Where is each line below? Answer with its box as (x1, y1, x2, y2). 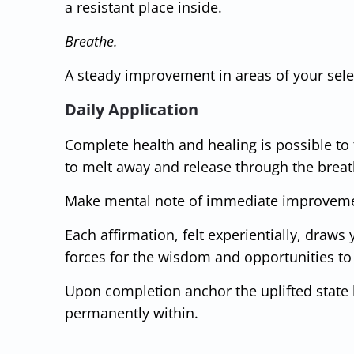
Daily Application (65, 98, 198, 120)
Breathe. (65, 31, 122, 51)
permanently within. (65, 303, 198, 322)
